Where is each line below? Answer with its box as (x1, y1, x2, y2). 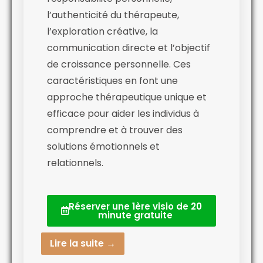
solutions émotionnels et (47, 139, 160, 153)
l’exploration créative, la (47, 24, 158, 38)
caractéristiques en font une (47, 73, 178, 87)
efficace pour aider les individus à (47, 106, 199, 120)
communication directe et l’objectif (47, 41, 210, 55)
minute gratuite (98, 208, 173, 221)
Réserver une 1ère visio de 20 (69, 200, 202, 213)
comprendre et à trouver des (47, 123, 183, 137)
